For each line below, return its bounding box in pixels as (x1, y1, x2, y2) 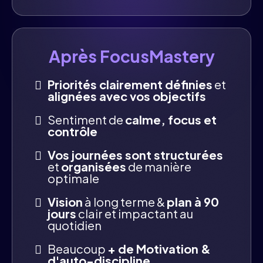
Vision (48, 194, 83, 209)
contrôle (48, 123, 97, 139)
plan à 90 (167, 194, 219, 209)
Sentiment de (48, 112, 125, 127)
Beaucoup (48, 241, 107, 256)
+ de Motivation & (107, 241, 211, 256)
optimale (48, 170, 99, 186)
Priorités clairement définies (48, 76, 213, 92)
